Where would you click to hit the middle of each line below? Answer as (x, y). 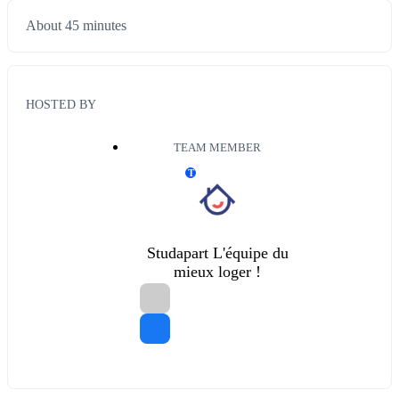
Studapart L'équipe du (217, 252)
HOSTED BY (61, 104)
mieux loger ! (217, 271)
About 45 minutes (76, 26)
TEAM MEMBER (217, 147)
